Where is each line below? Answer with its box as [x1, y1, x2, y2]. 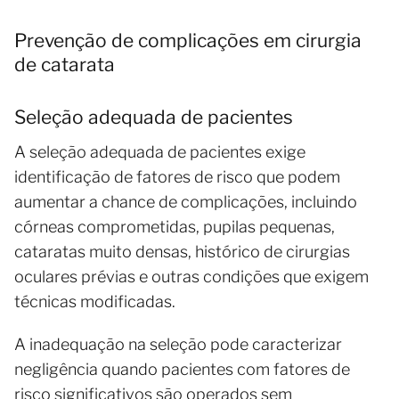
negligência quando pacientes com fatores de [14, 359, 350, 379]
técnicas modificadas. [14, 291, 175, 311]
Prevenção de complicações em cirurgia [14, 28, 362, 52]
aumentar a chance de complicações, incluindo [14, 191, 357, 211]
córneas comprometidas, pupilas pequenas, [14, 216, 335, 236]
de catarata [14, 53, 115, 76]
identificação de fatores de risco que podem [14, 167, 340, 186]
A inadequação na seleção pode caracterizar [14, 334, 342, 354]
